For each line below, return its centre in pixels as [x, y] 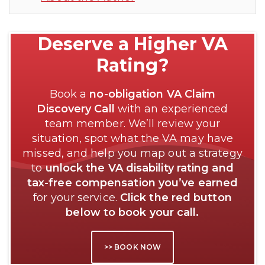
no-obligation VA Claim [153, 94]
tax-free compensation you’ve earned [132, 182]
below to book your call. [132, 212]
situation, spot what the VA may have [132, 138]
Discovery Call [76, 109]
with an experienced [171, 109]
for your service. [77, 197]
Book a [70, 94]
